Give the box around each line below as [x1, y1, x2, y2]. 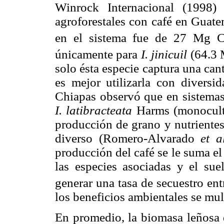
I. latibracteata [55, 103, 132, 117]
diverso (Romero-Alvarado [55, 131, 201, 145]
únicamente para [55, 47, 141, 61]
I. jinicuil [140, 47, 187, 61]
